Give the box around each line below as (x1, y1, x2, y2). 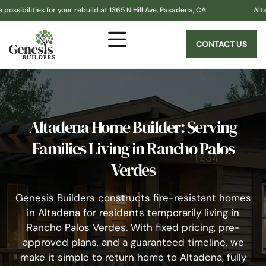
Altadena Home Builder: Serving (29, 116, 237, 138)
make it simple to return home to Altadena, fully (20, 251, 246, 264)
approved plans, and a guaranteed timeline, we (22, 236, 244, 249)
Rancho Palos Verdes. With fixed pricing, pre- (26, 221, 240, 234)
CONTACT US (195, 39, 247, 49)
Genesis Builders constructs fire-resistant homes (15, 191, 251, 204)
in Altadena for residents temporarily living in (27, 206, 239, 219)
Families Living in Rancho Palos (31, 137, 235, 160)
